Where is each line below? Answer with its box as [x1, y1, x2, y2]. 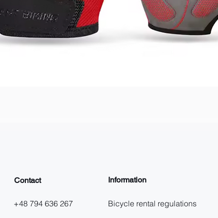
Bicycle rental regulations [108, 198, 197, 208]
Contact [14, 175, 41, 185]
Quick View [90, 93, 128, 103]
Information [108, 175, 146, 184]
